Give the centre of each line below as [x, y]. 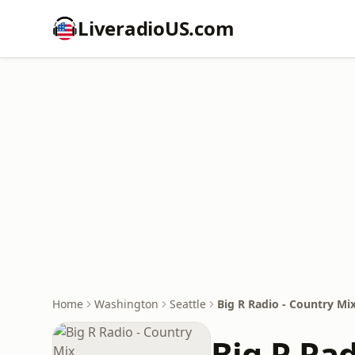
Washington [126, 304]
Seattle [188, 304]
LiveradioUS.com [156, 28]
